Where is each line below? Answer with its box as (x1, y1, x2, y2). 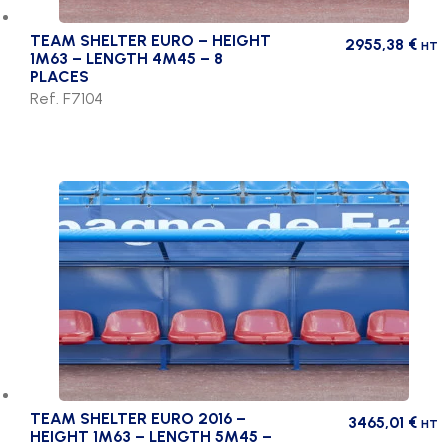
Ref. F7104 (30, 88, 103, 108)
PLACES (30, 66, 89, 86)
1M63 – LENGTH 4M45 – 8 (30, 48, 223, 68)
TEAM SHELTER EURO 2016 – (30, 408, 246, 428)
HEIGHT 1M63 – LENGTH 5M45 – (30, 426, 272, 446)
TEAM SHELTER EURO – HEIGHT (30, 30, 271, 50)
